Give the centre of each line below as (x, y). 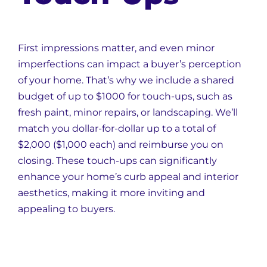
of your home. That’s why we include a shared (126, 80)
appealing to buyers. (66, 209)
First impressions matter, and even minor (116, 48)
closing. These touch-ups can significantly (117, 161)
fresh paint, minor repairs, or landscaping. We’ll (128, 112)
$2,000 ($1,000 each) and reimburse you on (121, 145)
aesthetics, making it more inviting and (111, 193)
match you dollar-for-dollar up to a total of (117, 128)
